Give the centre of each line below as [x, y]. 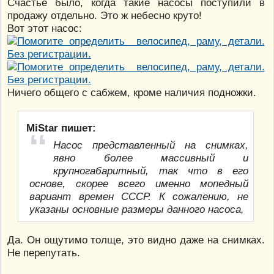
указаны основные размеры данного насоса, [137, 209]
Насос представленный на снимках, [151, 145]
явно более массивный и [151, 158]
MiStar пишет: [61, 128]
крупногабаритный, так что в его [151, 171]
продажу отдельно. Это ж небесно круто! [105, 16]
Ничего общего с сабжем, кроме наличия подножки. [132, 93]
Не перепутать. [44, 253]
